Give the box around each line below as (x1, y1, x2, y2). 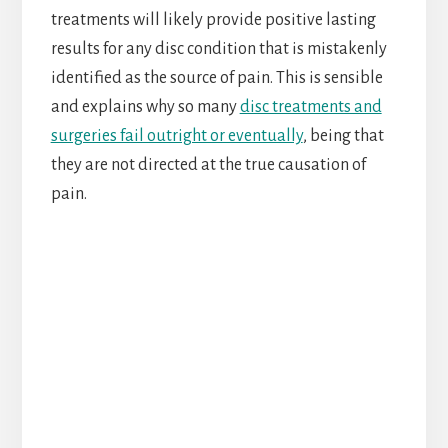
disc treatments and (239, 98, 382, 117)
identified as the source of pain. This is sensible (50, 69, 383, 88)
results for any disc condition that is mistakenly (50, 40, 387, 59)
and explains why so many (50, 98, 240, 117)
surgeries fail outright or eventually (50, 127, 303, 146)
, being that (302, 127, 384, 146)
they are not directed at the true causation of (50, 156, 366, 175)
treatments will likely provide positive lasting (50, 11, 376, 30)
